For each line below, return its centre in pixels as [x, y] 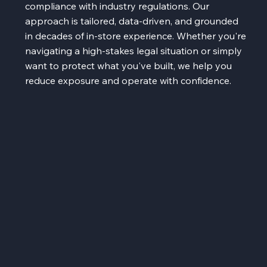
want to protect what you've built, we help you [129, 65]
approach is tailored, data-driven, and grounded [132, 21]
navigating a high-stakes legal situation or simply [134, 50]
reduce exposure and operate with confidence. [128, 80]
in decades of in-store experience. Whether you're [136, 35]
